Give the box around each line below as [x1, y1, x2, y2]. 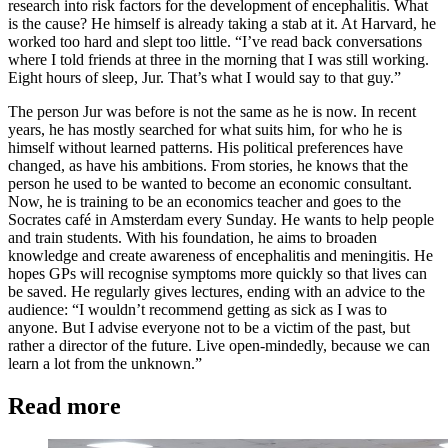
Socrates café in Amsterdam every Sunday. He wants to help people [8, 210, 434, 228]
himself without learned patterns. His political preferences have [8, 138, 403, 156]
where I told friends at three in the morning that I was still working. [8, 50, 429, 68]
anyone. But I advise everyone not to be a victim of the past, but [8, 318, 410, 336]
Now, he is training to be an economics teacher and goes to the [8, 192, 401, 210]
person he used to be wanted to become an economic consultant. [8, 174, 412, 192]
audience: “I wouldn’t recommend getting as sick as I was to [8, 300, 387, 318]
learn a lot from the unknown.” [8, 354, 202, 372]
